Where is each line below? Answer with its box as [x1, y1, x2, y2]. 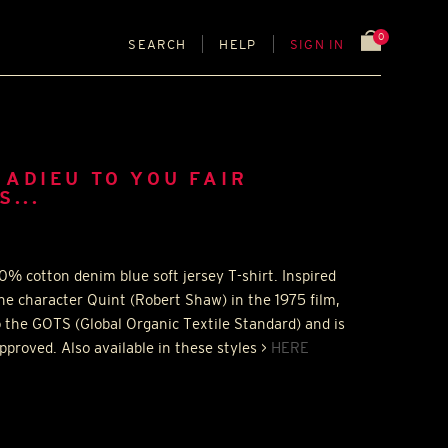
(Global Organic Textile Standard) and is [71, 314, 346, 332]
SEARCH [128, 37, 187, 52]
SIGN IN [289, 37, 345, 52]
